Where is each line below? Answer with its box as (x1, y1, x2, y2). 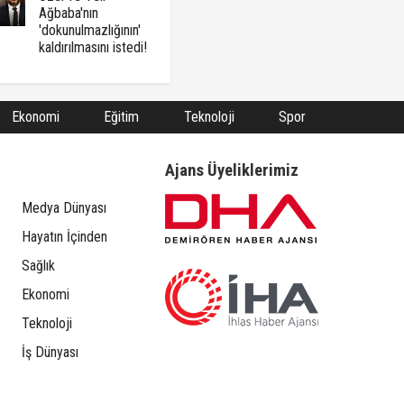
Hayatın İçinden (21, 228, 107, 246)
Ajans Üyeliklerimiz (164, 161, 298, 181)
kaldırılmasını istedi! (38, 39, 147, 57)
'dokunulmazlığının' (38, 22, 141, 40)
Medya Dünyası (21, 199, 106, 217)
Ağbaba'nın (38, 5, 98, 23)
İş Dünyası (21, 344, 78, 362)
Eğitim (104, 108, 139, 126)
